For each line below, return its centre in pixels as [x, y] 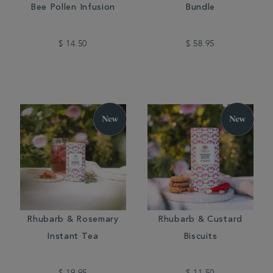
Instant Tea [73, 237]
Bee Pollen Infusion [73, 8]
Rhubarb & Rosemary [73, 220]
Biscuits [200, 237]
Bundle [200, 8]
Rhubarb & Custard [200, 220]
